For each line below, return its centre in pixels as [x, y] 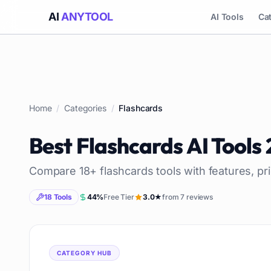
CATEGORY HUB [84, 253]
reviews [199, 197]
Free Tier [119, 197]
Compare [54, 171]
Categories [85, 108]
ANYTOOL [87, 17]
